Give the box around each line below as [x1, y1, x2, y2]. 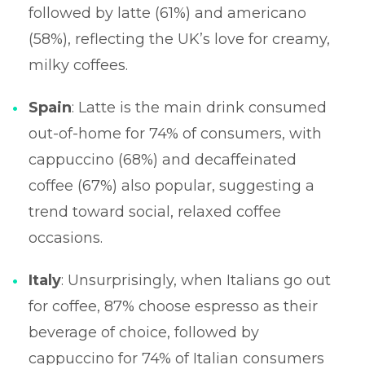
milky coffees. [29, 55, 128, 74]
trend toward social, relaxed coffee [29, 202, 281, 221]
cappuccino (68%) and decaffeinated [29, 150, 297, 169]
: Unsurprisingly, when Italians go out [61, 270, 331, 289]
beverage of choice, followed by [29, 323, 259, 341]
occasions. [29, 228, 103, 247]
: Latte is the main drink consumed [72, 98, 327, 117]
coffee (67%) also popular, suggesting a [29, 176, 314, 195]
